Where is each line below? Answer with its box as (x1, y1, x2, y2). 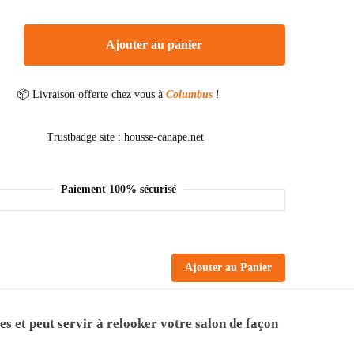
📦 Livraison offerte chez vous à (17, 88, 167, 100)
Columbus (166, 88, 217, 100)
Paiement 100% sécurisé (61, 183, 177, 195)
